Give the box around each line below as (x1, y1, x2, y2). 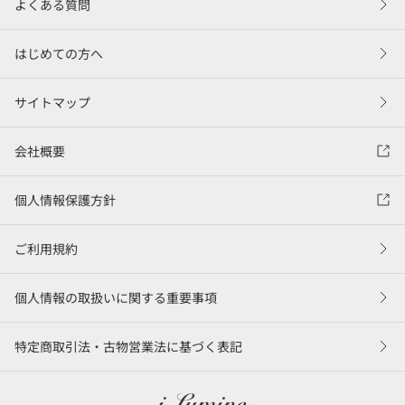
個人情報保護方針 (14, 190, 116, 209)
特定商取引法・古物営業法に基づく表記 (14, 336, 242, 355)
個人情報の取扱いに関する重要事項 (14, 287, 217, 306)
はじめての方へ (14, 43, 103, 62)
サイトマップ (14, 92, 90, 111)
